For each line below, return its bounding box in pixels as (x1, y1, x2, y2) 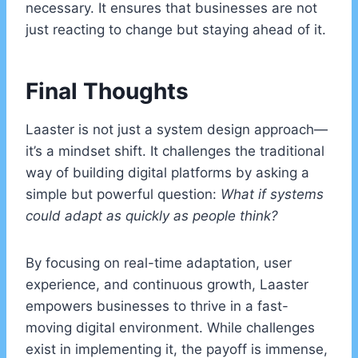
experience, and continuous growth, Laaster (26, 276, 308, 293)
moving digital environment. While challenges (26, 320, 315, 336)
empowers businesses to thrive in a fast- (26, 298, 288, 315)
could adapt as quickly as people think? (26, 208, 278, 225)
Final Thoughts (26, 78, 189, 105)
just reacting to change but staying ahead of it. (26, 22, 326, 38)
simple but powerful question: (26, 186, 221, 203)
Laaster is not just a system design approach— (26, 121, 328, 138)
